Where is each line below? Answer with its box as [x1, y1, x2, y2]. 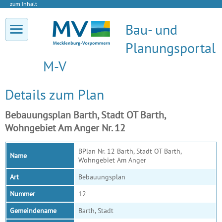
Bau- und [125, 20, 177, 39]
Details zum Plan [5, 85, 104, 104]
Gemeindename [10, 206, 56, 215]
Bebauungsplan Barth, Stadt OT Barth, [5, 109, 166, 121]
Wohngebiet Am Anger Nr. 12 [5, 121, 125, 134]
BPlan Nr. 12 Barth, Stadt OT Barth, [78, 147, 181, 156]
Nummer [10, 189, 35, 198]
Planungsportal [125, 39, 216, 57]
